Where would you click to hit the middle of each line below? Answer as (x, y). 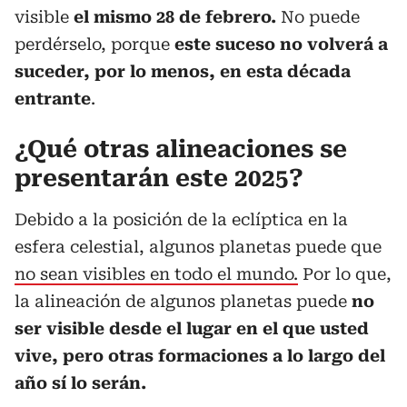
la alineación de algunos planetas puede (181, 301)
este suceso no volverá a (281, 44)
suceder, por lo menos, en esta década (183, 71)
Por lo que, (345, 273)
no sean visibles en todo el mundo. (156, 273)
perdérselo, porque (94, 44)
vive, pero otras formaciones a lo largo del (200, 355)
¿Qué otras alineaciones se (181, 149)
